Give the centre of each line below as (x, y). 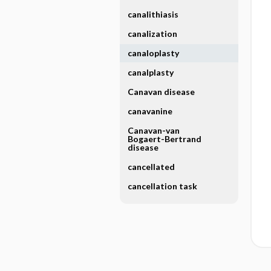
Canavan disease (161, 92)
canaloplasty (153, 53)
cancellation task (162, 186)
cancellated (151, 167)
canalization (152, 34)
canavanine (150, 111)
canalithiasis (153, 14)
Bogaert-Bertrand (164, 139)
